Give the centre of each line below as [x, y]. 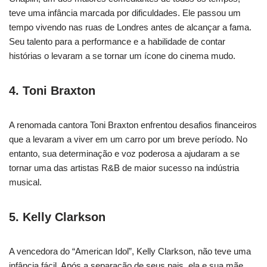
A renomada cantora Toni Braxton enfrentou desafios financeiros [133, 125]
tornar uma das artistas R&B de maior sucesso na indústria [124, 167]
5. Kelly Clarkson [57, 217]
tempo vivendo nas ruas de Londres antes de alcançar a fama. [130, 27]
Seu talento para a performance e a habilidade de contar [117, 41]
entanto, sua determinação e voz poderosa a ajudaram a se [124, 153]
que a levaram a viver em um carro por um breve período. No [128, 139]
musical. [25, 182]
